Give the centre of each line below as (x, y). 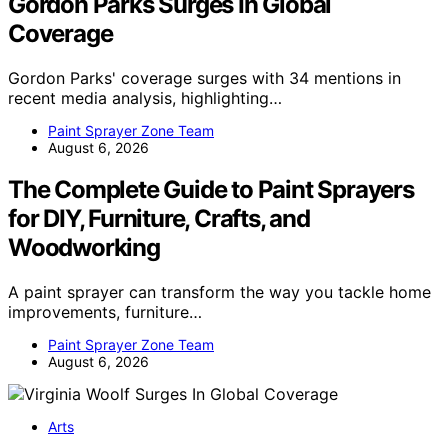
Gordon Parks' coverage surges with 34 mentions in (204, 77)
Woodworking (84, 248)
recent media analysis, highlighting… (145, 97)
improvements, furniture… (105, 312)
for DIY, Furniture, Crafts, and (159, 219)
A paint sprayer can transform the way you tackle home (219, 292)
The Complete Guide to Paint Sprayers (211, 190)
